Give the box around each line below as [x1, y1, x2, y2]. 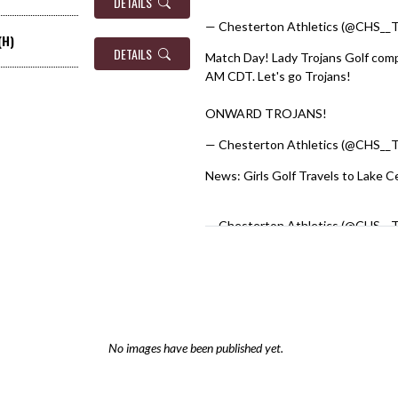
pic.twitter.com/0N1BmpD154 [205, 187, 371, 202]
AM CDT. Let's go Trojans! [205, 68, 354, 84]
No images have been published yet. [108, 340, 283, 355]
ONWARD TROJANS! [205, 106, 327, 121]
